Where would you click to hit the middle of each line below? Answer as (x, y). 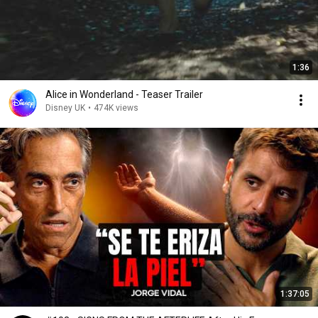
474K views (116, 108)
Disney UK (65, 108)
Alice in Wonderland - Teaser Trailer (124, 94)
